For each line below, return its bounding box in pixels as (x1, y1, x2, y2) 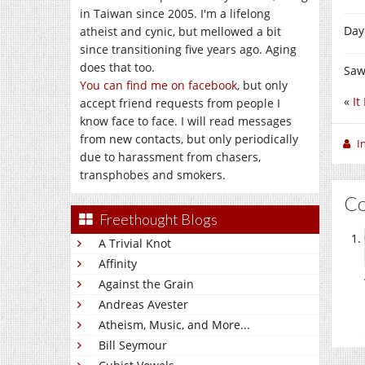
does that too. (80, 59, 155, 75)
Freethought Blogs (99, 210, 218, 228)
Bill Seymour (99, 337, 167, 353)
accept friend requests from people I (80, 95, 280, 111)
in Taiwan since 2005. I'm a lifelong (80, 6, 270, 21)
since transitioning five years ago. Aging (80, 42, 297, 57)
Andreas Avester (99, 297, 188, 312)
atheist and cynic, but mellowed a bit (80, 24, 281, 39)
